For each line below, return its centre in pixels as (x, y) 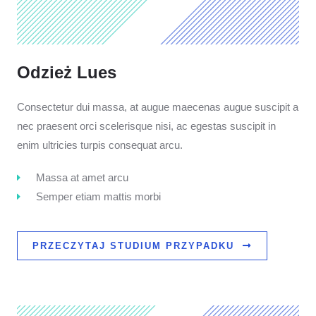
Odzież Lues (67, 72)
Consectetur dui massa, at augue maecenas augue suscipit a (158, 107)
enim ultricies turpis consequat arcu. (100, 145)
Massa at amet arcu (82, 177)
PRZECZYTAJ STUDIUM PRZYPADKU (133, 246)
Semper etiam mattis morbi (98, 196)
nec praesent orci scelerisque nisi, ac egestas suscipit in (146, 126)
